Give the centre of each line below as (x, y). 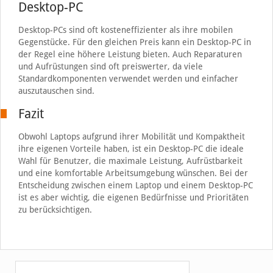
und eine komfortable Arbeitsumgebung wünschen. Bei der (133, 173)
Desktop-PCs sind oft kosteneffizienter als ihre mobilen (125, 30)
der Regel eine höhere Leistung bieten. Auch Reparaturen (130, 54)
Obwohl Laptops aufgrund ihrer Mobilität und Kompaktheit (131, 136)
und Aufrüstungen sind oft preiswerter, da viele (110, 66)
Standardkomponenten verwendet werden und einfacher (128, 78)
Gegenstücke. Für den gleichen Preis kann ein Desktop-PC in (134, 42)
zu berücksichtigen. (55, 209)
